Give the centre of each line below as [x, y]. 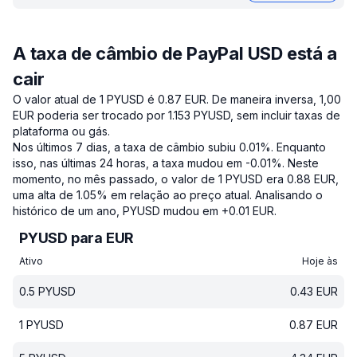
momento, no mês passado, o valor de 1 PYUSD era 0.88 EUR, [176, 179]
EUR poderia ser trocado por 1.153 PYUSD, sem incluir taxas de [177, 115]
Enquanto [301, 147]
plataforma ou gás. [61, 131]
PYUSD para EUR [77, 238]
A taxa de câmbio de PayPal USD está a [175, 53]
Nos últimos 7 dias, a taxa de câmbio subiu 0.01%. [143, 147]
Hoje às [320, 261]
